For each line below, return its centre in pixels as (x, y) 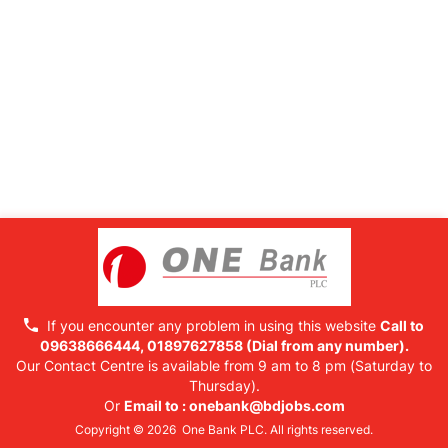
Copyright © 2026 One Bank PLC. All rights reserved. (224, 429)
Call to (402, 325)
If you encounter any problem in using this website (211, 325)
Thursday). (224, 385)
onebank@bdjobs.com (266, 405)
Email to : (156, 405)
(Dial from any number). (325, 345)
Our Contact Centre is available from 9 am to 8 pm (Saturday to (224, 365)
